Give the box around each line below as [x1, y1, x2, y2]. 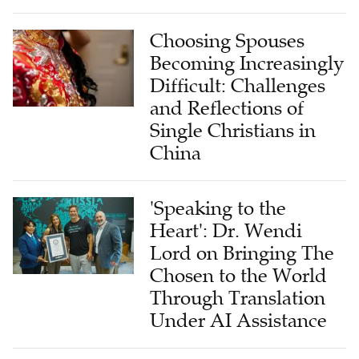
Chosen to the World [150, 232, 328, 256]
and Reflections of [150, 64, 305, 89]
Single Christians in [150, 87, 317, 111]
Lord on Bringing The [150, 209, 335, 234]
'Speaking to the [150, 164, 287, 189]
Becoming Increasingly [150, 19, 345, 44]
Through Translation [150, 254, 326, 279]
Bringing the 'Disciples [150, 332, 343, 357]
